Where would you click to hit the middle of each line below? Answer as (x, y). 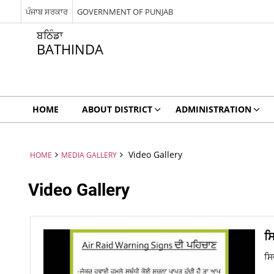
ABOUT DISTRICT (117, 109)
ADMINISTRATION (213, 109)
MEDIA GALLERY (89, 155)
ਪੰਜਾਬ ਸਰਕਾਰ (46, 11)
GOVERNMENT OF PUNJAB (125, 11)
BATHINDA (70, 49)
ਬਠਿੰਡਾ (50, 35)
